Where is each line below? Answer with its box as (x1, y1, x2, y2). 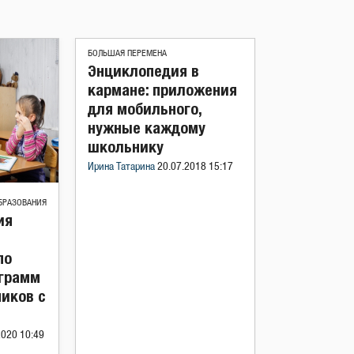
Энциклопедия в (88, 62, 199, 80)
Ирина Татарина (88, 162, 157, 172)
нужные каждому (88, 119, 205, 137)
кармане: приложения (88, 81, 237, 99)
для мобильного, (88, 100, 201, 118)
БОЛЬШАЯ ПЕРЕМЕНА (88, 49, 167, 58)
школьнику (88, 137, 164, 156)
